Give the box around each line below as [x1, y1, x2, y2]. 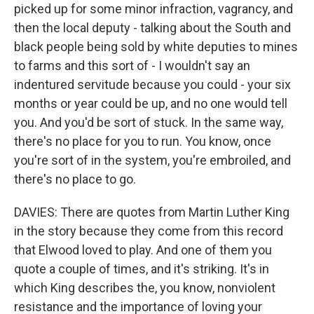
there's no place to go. [14, 172, 136, 186]
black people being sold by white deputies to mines [14, 39, 298, 54]
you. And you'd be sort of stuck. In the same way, [14, 115, 283, 130]
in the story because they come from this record [14, 224, 283, 238]
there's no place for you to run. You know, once [14, 134, 271, 149]
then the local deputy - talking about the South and [14, 20, 291, 35]
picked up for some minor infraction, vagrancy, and [14, 1, 293, 16]
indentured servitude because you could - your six [14, 77, 291, 92]
